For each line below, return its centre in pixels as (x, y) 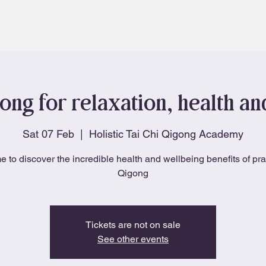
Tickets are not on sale (133, 224)
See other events (133, 239)
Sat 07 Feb (48, 134)
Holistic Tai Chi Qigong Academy (166, 134)
